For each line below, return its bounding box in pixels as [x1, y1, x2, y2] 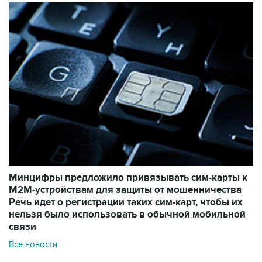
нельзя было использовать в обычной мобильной [9, 208, 246, 220]
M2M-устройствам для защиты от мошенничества [9, 184, 242, 196]
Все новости [9, 239, 57, 250]
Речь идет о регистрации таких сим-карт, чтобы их [9, 196, 243, 208]
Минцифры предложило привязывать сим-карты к [9, 171, 247, 184]
